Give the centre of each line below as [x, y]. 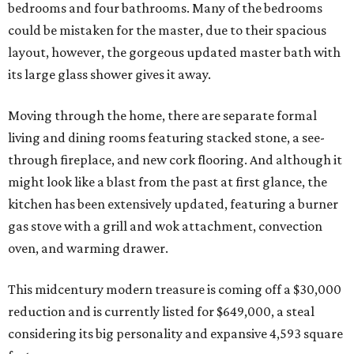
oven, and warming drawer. [88, 249]
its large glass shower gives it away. [109, 75]
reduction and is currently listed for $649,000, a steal [161, 312]
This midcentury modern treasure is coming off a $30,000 [175, 290]
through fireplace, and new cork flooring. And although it [175, 160]
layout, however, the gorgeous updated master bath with [174, 53]
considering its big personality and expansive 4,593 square [175, 334]
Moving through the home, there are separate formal [162, 116]
